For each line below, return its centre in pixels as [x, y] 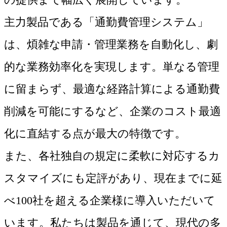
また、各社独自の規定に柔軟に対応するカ [112, 156]
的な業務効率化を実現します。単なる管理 [112, 67]
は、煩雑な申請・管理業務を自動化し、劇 [111, 45]
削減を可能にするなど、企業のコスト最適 [112, 111]
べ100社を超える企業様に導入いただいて [110, 201]
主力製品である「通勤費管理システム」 [106, 22]
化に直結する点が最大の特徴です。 [95, 134]
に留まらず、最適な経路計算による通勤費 [112, 89]
